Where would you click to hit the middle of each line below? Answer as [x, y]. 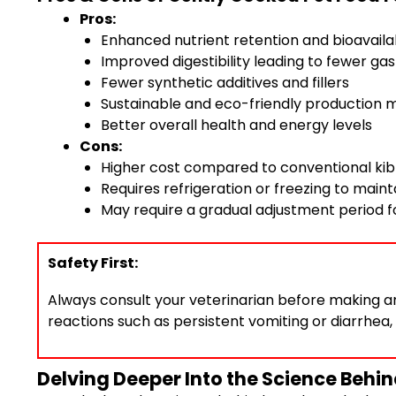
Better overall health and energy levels [236, 125]
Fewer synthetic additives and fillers [225, 83]
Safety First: [93, 263]
